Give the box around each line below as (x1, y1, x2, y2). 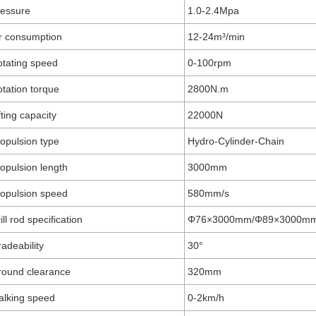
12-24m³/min (187, 31, 245, 42)
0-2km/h (187, 292, 224, 303)
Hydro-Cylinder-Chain (187, 135, 284, 147)
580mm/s (187, 188, 229, 199)
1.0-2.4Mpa (187, 5, 239, 16)
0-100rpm (187, 57, 231, 68)
